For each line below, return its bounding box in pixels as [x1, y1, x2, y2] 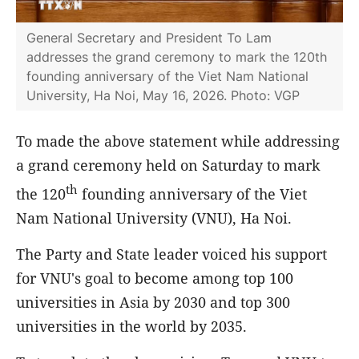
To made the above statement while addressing [16, 131, 340, 151]
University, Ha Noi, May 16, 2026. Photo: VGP [26, 87, 300, 104]
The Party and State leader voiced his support [16, 244, 327, 264]
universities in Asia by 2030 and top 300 [16, 292, 290, 313]
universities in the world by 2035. [16, 317, 247, 337]
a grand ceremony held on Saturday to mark [16, 155, 321, 175]
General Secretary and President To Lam [26, 30, 272, 46]
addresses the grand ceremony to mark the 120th [26, 49, 327, 66]
